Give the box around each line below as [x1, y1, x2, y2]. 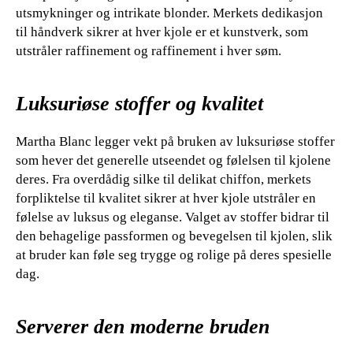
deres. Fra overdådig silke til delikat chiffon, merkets [16, 172, 311, 188]
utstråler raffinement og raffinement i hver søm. [16, 43, 281, 59]
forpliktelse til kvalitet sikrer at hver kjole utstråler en [16, 191, 316, 206]
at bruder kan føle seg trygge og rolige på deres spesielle [16, 247, 332, 263]
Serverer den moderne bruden [16, 315, 269, 339]
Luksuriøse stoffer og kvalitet [16, 92, 263, 116]
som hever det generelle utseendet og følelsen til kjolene [16, 153, 331, 169]
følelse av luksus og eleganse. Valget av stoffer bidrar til [16, 210, 329, 225]
